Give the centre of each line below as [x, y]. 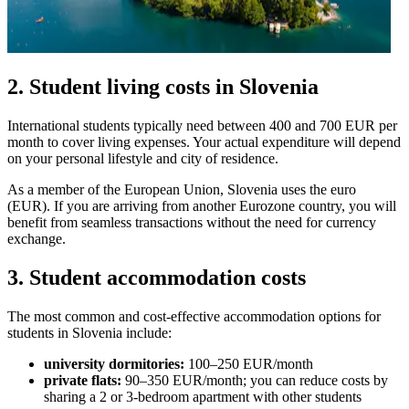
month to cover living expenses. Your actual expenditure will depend [204, 142]
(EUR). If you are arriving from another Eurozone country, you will [202, 206]
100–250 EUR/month [249, 363]
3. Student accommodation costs [157, 278]
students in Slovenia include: [89, 332]
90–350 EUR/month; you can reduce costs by [255, 380]
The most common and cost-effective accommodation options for [194, 316]
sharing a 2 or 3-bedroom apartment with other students [203, 396]
